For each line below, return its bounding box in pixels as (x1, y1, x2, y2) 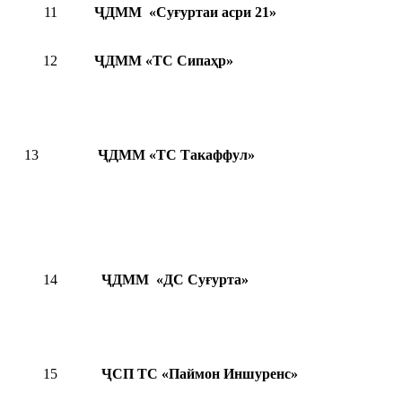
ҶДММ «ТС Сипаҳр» (94, 53, 233, 69)
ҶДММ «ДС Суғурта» (94, 272, 249, 288)
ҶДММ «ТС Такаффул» (94, 147, 255, 163)
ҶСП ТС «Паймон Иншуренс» (94, 366, 298, 382)
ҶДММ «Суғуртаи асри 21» (94, 4, 276, 21)
